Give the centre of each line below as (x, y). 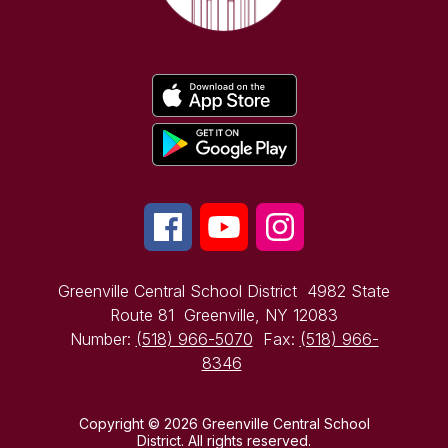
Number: (102, 339)
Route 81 (142, 315)
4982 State (348, 291)
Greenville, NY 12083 (261, 315)
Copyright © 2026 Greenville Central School (224, 423)
